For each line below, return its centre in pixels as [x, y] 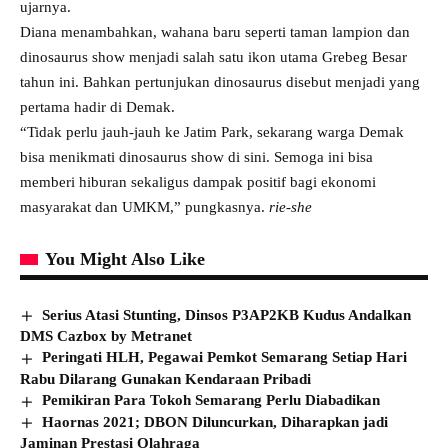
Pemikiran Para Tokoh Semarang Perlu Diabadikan [211, 399]
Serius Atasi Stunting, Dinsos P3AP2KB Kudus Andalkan [227, 314]
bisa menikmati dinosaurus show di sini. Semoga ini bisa [196, 156]
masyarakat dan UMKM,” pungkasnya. [144, 206]
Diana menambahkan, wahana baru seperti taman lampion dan [215, 31]
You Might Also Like [125, 258]
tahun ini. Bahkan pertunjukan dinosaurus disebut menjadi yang [220, 81]
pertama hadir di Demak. [97, 106]
